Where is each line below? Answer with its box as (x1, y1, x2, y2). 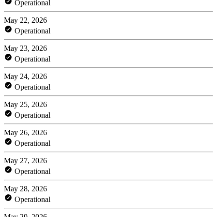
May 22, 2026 (4, 15, 47, 24)
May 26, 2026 (4, 128, 47, 137)
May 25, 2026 (4, 100, 47, 108)
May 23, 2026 (4, 44, 47, 52)
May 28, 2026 (4, 184, 47, 193)
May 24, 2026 (4, 72, 47, 80)
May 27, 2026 (4, 156, 47, 165)
